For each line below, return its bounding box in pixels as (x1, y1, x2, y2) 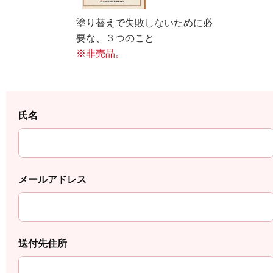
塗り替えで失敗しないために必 (76, 18, 213, 29)
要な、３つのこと (76, 33, 154, 44)
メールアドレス (18, 174, 87, 185)
